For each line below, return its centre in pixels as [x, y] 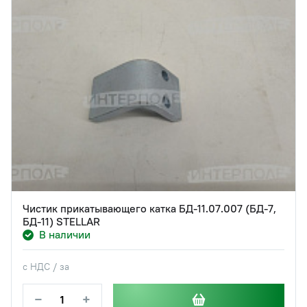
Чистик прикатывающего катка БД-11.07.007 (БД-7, [149, 209]
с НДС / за [46, 267]
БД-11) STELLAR [61, 222]
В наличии [65, 235]
